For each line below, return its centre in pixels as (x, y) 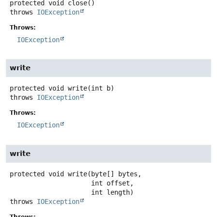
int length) (112, 192)
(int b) (101, 88)
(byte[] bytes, (114, 174)
